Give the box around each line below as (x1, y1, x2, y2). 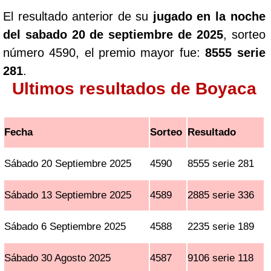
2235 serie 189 (188, 221, 255, 232)
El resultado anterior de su (3, 10, 153, 23)
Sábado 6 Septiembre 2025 (4, 221, 126, 232)
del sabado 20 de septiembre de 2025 (3, 28, 223, 41)
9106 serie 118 (188, 252, 254, 264)
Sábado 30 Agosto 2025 (4, 252, 111, 264)
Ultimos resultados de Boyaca (11, 79, 256, 98)
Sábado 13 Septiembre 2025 (4, 189, 132, 201)
